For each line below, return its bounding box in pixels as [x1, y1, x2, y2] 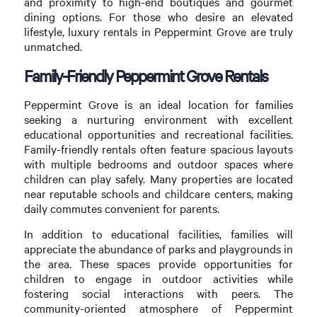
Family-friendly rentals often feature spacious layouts [23, 141, 294, 156]
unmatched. [23, 39, 82, 54]
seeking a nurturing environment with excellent [23, 111, 294, 127]
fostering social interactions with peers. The [23, 286, 294, 301]
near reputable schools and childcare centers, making [23, 185, 294, 201]
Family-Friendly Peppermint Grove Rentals [23, 64, 267, 86]
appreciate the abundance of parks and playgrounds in [23, 241, 294, 257]
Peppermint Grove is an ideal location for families [23, 96, 294, 112]
